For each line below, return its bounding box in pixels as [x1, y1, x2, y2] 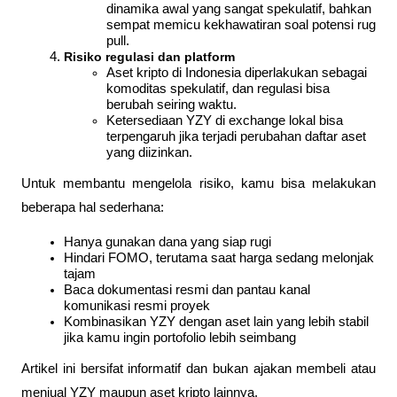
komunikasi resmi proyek [64, 298, 210, 313]
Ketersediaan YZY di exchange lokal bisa [106, 113, 343, 128]
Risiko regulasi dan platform [64, 49, 235, 64]
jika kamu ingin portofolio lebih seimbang [64, 330, 296, 345]
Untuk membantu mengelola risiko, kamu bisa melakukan [21, 175, 376, 191]
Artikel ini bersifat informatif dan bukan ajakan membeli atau [21, 362, 376, 377]
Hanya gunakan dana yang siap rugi [64, 234, 271, 249]
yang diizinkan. [106, 144, 192, 160]
